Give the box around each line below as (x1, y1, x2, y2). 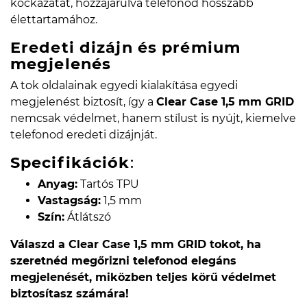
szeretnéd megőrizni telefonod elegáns (10, 254, 236, 268)
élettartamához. (10, 13, 97, 27)
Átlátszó (64, 210, 111, 224)
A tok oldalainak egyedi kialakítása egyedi (10, 79, 238, 93)
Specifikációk (10, 153, 130, 173)
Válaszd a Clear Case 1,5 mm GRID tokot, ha (10, 238, 261, 251)
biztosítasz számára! (10, 287, 129, 301)
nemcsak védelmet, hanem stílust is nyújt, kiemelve (10, 112, 296, 125)
